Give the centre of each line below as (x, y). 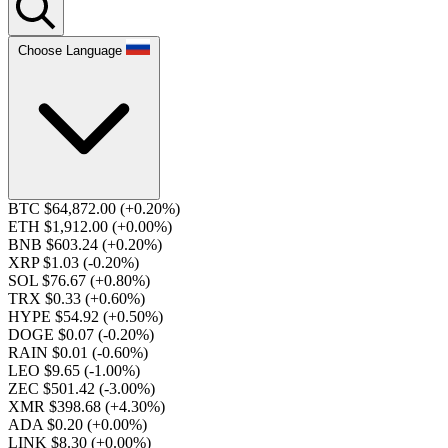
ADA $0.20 (47, 424)
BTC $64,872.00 (64, 208)
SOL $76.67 (49, 280)
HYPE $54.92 (55, 316)
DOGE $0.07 (53, 334)
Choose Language (70, 50)
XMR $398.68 (56, 406)
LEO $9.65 (46, 370)
